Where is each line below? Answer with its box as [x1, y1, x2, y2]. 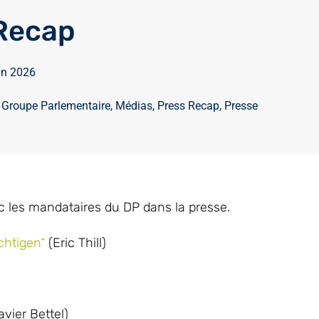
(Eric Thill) [45, 235, 106, 251]
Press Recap [157, 99, 219, 113]
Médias [115, 99, 152, 113]
